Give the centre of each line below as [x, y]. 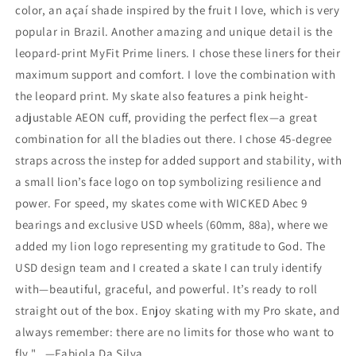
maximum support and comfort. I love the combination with [176, 74]
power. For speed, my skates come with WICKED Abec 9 [161, 203]
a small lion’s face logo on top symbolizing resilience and [168, 182]
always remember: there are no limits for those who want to [175, 332]
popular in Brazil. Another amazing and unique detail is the [174, 31]
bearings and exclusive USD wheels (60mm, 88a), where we [172, 224]
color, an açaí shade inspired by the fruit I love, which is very [178, 10]
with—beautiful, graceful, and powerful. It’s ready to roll [166, 289]
